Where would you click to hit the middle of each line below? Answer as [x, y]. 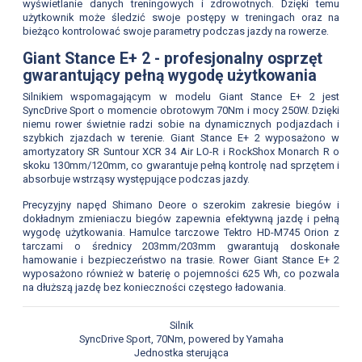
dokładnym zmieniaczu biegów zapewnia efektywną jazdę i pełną [181, 218]
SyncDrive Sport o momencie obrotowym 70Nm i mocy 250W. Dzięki [181, 111]
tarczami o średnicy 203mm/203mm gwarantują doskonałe [181, 246]
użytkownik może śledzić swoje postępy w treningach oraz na [181, 17]
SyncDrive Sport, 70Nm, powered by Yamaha [181, 339]
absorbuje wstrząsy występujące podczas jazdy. [136, 179]
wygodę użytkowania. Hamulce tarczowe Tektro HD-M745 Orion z [181, 232]
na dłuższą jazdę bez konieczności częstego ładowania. [154, 287]
